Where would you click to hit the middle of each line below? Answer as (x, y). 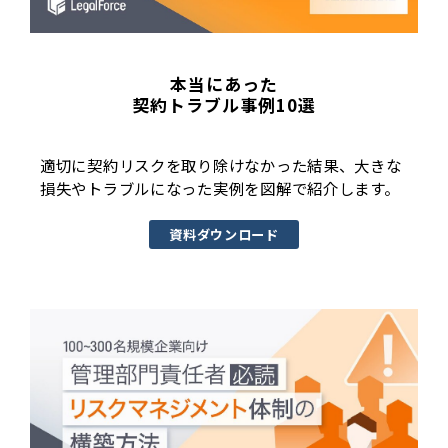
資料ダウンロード (224, 235)
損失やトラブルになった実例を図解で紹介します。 (220, 188)
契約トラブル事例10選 (224, 105)
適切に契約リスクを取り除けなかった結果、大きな (221, 165)
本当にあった (224, 84)
